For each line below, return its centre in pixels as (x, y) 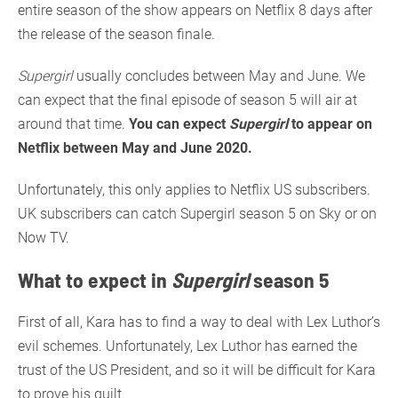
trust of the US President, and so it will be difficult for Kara (197, 370)
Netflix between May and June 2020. (135, 147)
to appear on (330, 123)
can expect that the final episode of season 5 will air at (187, 99)
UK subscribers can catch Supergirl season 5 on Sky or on (197, 213)
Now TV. (44, 237)
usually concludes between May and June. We (219, 76)
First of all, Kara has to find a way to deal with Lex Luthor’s (199, 322)
